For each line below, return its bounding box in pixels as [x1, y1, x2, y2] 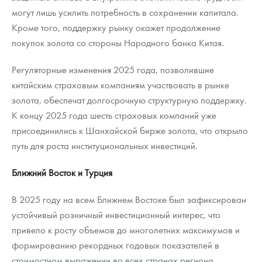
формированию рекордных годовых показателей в [12, 239, 219, 251]
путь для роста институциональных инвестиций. [12, 139, 198, 152]
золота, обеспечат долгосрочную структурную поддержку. [12, 94, 247, 106]
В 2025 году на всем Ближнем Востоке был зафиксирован [12, 193, 246, 206]
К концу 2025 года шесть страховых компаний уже [12, 109, 216, 122]
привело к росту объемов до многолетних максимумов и [12, 223, 240, 236]
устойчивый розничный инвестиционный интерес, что [12, 208, 220, 221]
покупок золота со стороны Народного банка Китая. [12, 36, 224, 49]
